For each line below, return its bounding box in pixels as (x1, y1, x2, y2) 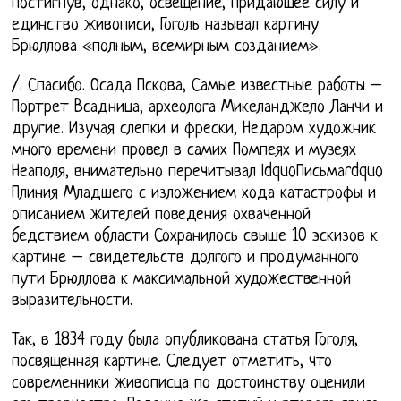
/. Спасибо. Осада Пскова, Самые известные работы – (12, 77, 383, 97)
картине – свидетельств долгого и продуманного (12, 249, 360, 269)
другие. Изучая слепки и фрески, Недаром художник (12, 120, 377, 140)
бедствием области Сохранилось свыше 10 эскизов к (12, 227, 379, 247)
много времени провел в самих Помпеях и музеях (12, 141, 357, 161)
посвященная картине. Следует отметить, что (12, 353, 333, 372)
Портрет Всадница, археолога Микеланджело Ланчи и (12, 98, 384, 118)
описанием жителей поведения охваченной (12, 206, 311, 226)
